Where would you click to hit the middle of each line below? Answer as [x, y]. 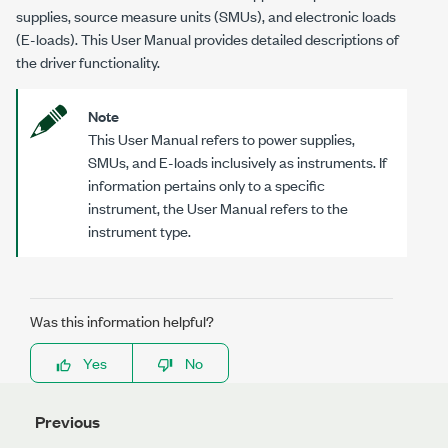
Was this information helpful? [122, 320]
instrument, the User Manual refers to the [218, 207]
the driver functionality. [88, 61]
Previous [67, 421]
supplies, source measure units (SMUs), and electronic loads [206, 15]
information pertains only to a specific [206, 184]
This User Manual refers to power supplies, [221, 138]
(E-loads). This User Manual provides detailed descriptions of [207, 38]
